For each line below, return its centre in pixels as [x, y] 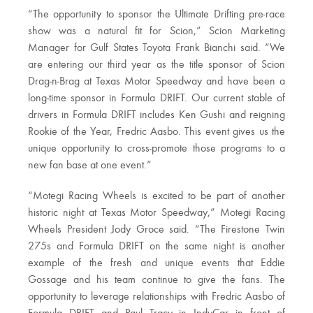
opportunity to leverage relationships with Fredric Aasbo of [156, 297]
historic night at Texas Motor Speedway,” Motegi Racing [156, 213]
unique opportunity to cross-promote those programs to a [156, 149]
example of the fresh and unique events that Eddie [156, 264]
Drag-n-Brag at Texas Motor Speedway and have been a [156, 82]
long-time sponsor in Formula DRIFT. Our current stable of [156, 99]
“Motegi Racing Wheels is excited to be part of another [156, 197]
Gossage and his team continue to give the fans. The [156, 281]
